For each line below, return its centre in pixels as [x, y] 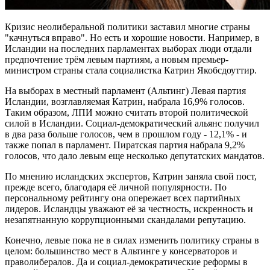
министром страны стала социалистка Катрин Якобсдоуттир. [131, 70]
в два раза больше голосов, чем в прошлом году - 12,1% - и [126, 134]
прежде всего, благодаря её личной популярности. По [116, 187]
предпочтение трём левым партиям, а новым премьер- [117, 59]
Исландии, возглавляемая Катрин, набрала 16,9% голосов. [125, 101]
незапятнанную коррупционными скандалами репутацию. [125, 219]
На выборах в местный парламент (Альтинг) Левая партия [125, 90]
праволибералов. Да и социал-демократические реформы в [126, 262]
